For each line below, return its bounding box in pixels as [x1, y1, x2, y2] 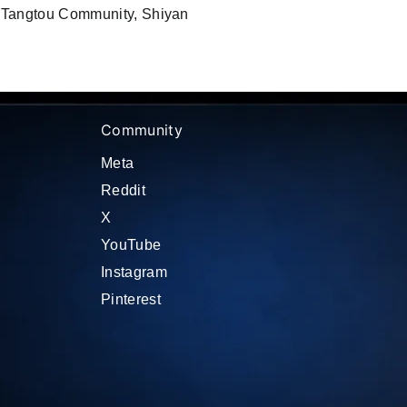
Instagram [101, 264, 167, 280]
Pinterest [101, 292, 161, 307]
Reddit [101, 183, 145, 198]
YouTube [101, 237, 162, 253]
